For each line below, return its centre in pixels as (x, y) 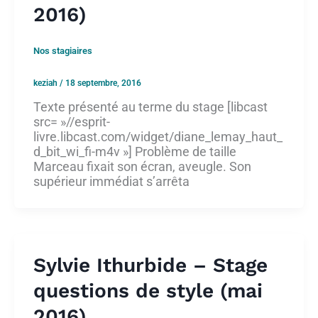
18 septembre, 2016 (103, 83)
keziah (46, 83)
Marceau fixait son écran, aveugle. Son (142, 167)
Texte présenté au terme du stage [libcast (150, 107)
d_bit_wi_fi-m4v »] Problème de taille (135, 152)
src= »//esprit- (72, 122)
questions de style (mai (148, 291)
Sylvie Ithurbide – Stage (150, 265)
